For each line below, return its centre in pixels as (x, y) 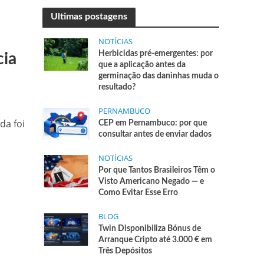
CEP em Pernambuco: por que (153, 123)
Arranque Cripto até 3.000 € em (156, 240)
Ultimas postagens (89, 16)
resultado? (117, 87)
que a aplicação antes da (142, 65)
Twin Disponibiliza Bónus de (150, 229)
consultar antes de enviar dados (155, 134)
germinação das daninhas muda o (159, 76)
